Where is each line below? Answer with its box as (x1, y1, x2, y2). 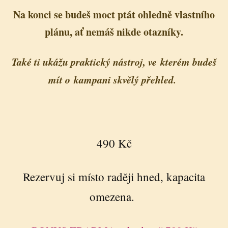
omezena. (90, 189, 138, 205)
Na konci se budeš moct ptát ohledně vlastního (13, 7, 215, 22)
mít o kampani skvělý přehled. (48, 72, 180, 87)
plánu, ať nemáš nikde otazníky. (45, 24, 183, 39)
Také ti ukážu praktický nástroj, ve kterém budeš (11, 54, 217, 69)
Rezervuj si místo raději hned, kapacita (23, 169, 205, 185)
